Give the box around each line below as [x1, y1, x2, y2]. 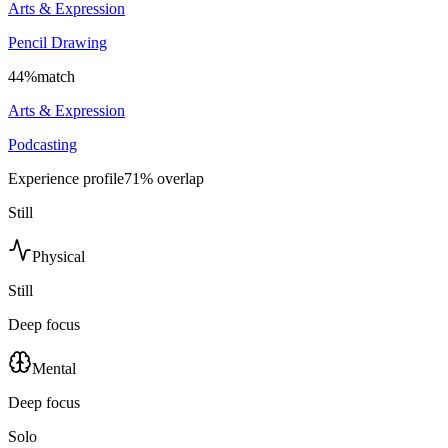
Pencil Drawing [8, 33, 107, 51]
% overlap [140, 169, 204, 187]
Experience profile [8, 169, 124, 187]
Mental [32, 359, 76, 377]
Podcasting [8, 135, 77, 153]
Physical [32, 247, 85, 265]
